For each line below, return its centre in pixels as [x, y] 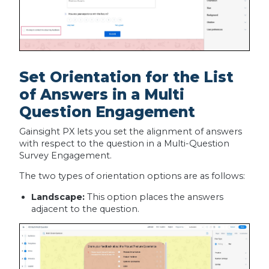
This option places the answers [155, 197]
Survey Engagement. [66, 155]
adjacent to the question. [85, 209]
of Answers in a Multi [101, 94]
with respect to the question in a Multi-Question [124, 143]
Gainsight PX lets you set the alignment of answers [130, 131]
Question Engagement [107, 111]
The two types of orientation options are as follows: [132, 176]
